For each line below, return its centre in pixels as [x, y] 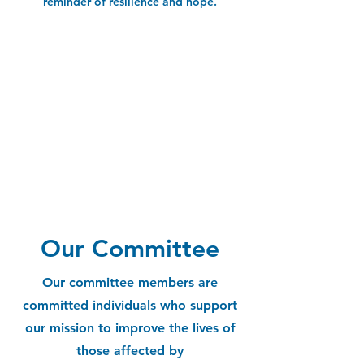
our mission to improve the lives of [130, 327]
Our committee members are [130, 282]
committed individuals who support [130, 305]
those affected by [130, 350]
